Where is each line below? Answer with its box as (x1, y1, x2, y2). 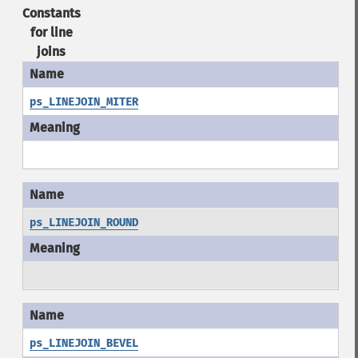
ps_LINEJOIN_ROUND (29, 216, 138, 229)
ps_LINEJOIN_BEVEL (29, 336, 138, 350)
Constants (22, 6, 81, 21)
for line (30, 25, 73, 40)
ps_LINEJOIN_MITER (29, 95, 138, 109)
